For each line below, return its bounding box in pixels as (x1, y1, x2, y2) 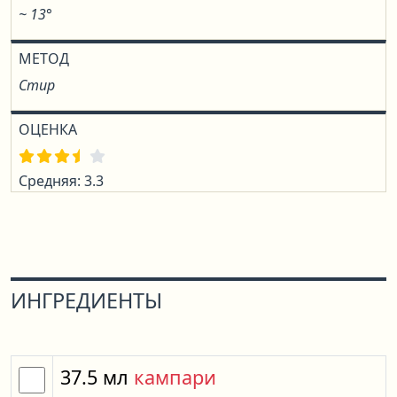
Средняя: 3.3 (19, 171, 104, 191)
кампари (134, 364, 216, 390)
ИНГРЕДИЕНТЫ (11, 286, 162, 315)
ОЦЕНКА (19, 120, 77, 139)
